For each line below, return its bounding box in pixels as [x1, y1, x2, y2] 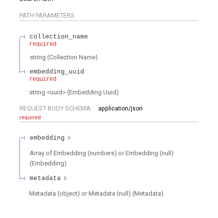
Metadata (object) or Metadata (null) [29, 190, 131, 198]
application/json [98, 105, 143, 112]
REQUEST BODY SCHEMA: [19, 105, 93, 112]
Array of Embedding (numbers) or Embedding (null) [30, 149, 174, 157]
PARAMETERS [34, 12, 74, 19]
